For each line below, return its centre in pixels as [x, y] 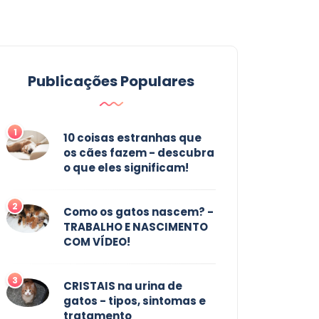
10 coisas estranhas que [132, 138]
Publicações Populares [111, 82]
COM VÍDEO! [97, 242]
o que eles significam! [126, 168]
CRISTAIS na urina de [123, 286]
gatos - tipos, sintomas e [135, 301]
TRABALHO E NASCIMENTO [136, 227]
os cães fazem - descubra [139, 153]
